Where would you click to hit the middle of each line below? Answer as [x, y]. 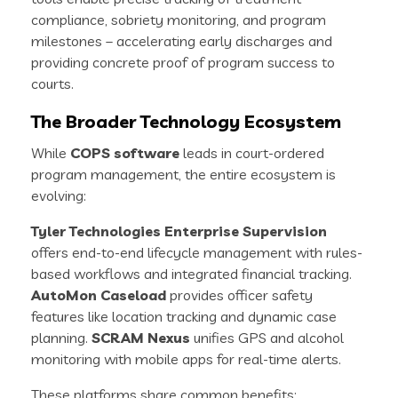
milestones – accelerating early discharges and [182, 41]
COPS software [125, 153]
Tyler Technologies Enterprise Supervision [179, 231]
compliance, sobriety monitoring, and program [179, 20]
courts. [52, 84]
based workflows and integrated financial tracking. [191, 274]
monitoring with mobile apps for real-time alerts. [186, 359]
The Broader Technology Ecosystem [186, 122]
